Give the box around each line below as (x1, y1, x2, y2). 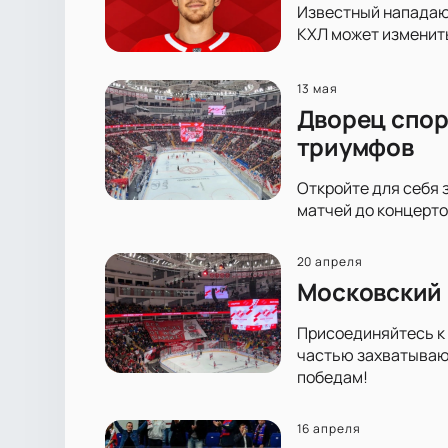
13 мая (296, 79, 339, 97)
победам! (296, 365, 368, 388)
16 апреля (296, 419, 362, 437)
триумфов (296, 129, 414, 163)
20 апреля (296, 252, 364, 270)
